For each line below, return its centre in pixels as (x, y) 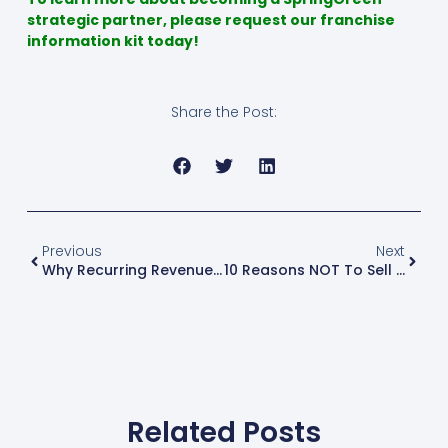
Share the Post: (224, 112)
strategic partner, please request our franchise (210, 20)
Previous (71, 251)
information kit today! (112, 41)
